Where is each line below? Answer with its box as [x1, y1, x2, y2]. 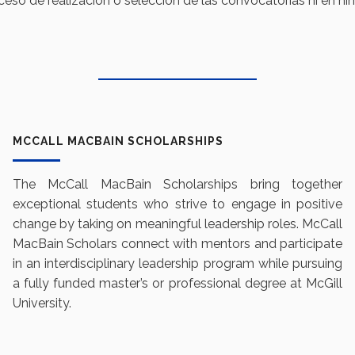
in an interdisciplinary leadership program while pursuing [12, 256, 343, 272]
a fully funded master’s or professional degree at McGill [12, 276, 343, 292]
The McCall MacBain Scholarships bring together [12, 177, 343, 193]
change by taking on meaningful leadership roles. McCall [12, 216, 343, 232]
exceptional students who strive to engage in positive [12, 197, 343, 212]
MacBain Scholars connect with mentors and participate [12, 236, 343, 252]
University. [12, 296, 71, 311]
